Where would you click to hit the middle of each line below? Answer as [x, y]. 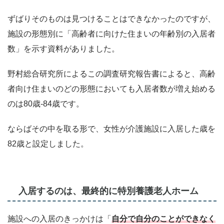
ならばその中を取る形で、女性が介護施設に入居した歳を [111, 129]
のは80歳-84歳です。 [46, 104]
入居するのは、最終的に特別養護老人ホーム [108, 191]
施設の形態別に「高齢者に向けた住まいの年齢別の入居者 [111, 34]
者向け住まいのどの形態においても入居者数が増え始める [111, 89]
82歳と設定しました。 [48, 144]
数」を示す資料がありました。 [63, 49]
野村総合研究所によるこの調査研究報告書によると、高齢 [111, 74]
